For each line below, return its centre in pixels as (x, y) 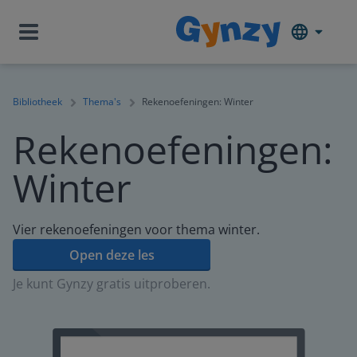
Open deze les (112, 255)
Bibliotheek (37, 102)
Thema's (102, 102)
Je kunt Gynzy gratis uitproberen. (112, 284)
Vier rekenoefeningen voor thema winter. (136, 229)
